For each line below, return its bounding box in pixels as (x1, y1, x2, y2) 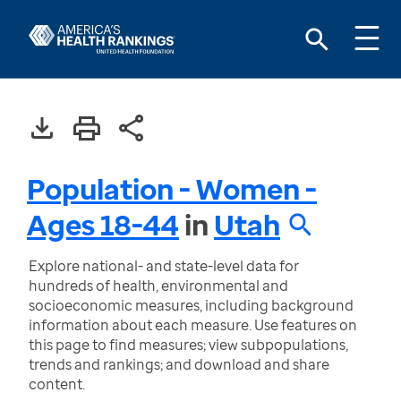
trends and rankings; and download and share (29, 354, 329, 374)
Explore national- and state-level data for (29, 256, 299, 276)
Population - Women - (27, 169, 317, 208)
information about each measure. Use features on (29, 315, 357, 335)
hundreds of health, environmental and (29, 276, 288, 295)
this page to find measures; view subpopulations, (29, 335, 348, 354)
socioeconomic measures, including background (29, 295, 354, 315)
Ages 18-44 (27, 205, 179, 243)
